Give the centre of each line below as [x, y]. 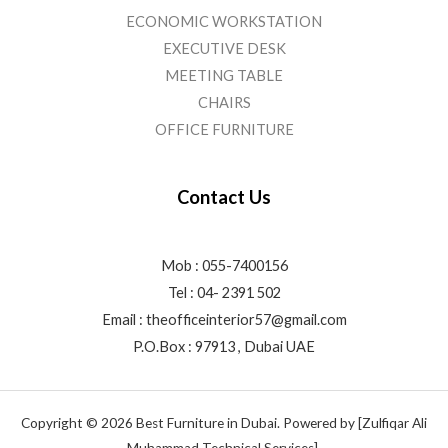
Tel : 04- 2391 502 [224, 293]
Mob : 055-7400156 [224, 266]
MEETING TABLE [224, 76]
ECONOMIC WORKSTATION [224, 22]
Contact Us [224, 197]
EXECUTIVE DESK [224, 49]
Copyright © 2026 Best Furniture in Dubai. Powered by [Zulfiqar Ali [224, 423]
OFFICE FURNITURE [224, 130]
